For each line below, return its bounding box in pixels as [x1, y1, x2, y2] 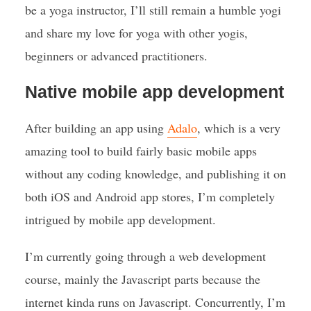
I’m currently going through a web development [24, 248, 266, 264]
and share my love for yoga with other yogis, [24, 24, 248, 41]
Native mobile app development [24, 82, 284, 101]
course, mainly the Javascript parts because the [24, 271, 260, 287]
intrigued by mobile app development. [24, 211, 216, 228]
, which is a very [196, 119, 280, 136]
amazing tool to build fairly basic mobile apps [24, 142, 257, 159]
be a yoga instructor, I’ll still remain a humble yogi [24, 1, 281, 18]
